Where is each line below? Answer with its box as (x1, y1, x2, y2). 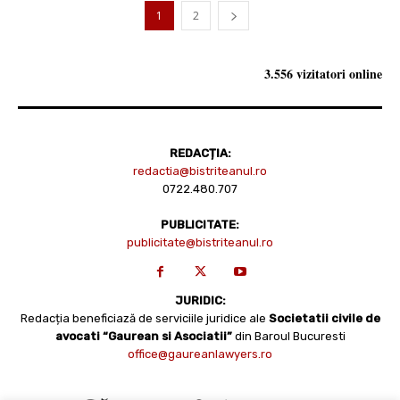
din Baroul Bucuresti (234, 329, 346, 343)
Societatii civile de (268, 311, 380, 325)
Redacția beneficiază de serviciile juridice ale (20, 311, 269, 325)
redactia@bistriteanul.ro (133, 163, 267, 178)
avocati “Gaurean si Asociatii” (54, 329, 235, 343)
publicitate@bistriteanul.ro (127, 235, 273, 249)
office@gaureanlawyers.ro (128, 346, 272, 361)
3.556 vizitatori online (264, 63, 382, 83)
